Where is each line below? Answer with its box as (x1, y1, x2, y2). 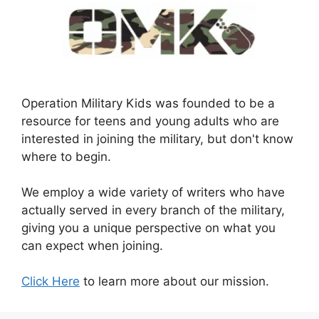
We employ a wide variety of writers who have (21, 185, 285, 200)
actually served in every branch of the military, (21, 203, 285, 218)
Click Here (21, 274, 80, 289)
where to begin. (21, 150, 111, 164)
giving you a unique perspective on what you (21, 221, 276, 236)
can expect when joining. (21, 239, 163, 253)
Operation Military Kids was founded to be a (21, 96, 275, 111)
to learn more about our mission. (80, 274, 269, 289)
